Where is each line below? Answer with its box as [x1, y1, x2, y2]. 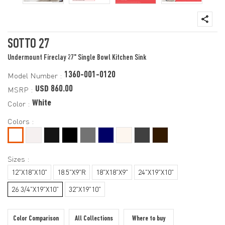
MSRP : [8, 84, 33, 94]
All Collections [75, 214, 113, 222]
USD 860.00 [35, 84, 73, 94]
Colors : [8, 116, 34, 126]
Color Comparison [13, 214, 59, 222]
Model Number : [8, 70, 62, 80]
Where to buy [132, 214, 165, 222]
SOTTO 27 [8, 37, 50, 51]
